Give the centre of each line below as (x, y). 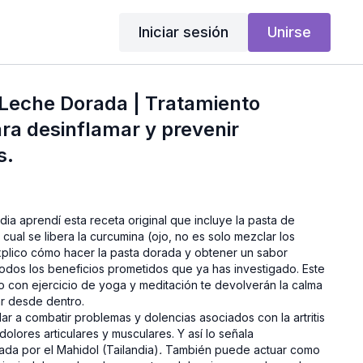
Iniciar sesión (183, 32)
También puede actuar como (243, 350)
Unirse (289, 32)
